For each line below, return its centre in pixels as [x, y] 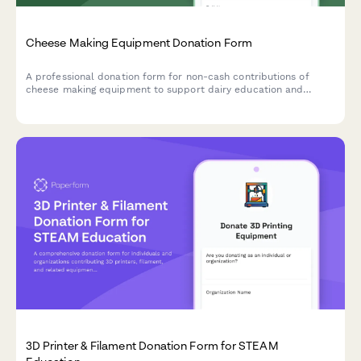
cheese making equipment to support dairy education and [165, 89]
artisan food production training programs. [127, 102]
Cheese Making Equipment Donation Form [139, 43]
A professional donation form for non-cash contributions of [168, 76]
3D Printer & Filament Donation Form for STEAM [152, 346]
